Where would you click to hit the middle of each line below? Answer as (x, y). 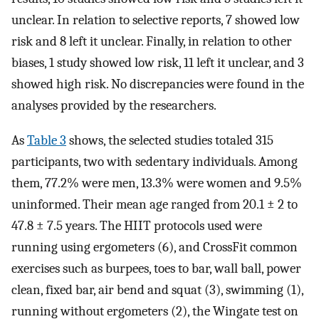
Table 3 (47, 140)
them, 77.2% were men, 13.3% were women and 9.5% (157, 183)
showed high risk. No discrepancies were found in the (158, 84)
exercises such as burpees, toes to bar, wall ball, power (156, 268)
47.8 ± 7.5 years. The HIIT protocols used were (137, 225)
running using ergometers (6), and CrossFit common (155, 247)
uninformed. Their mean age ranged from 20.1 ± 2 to (155, 204)
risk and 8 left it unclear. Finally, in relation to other (152, 41)
